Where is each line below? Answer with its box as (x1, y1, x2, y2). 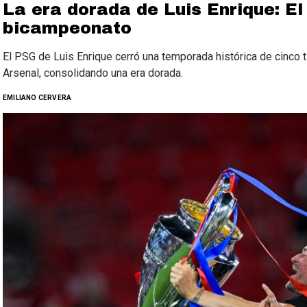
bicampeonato (3, 19, 132, 37)
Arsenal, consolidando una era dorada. (3, 66, 183, 79)
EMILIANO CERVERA (3, 94, 72, 101)
